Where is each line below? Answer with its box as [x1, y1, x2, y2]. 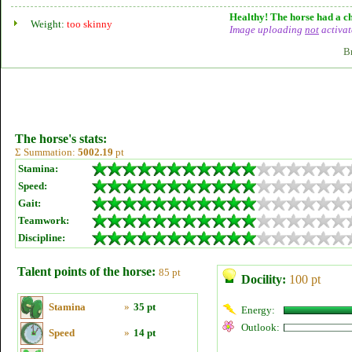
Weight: [31, 18, 67, 30]
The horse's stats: [15, 132, 107, 145]
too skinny [67, 18, 112, 30]
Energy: [241, 304, 275, 316]
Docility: [241, 273, 286, 286]
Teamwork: [18, 214, 69, 226]
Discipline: [18, 232, 65, 244]
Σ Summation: [15, 146, 78, 158]
